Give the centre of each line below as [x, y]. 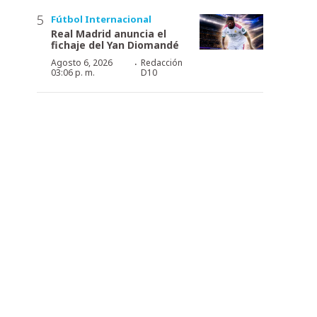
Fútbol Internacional [101, 19]
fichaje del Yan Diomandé [115, 45]
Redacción [161, 62]
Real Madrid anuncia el [109, 33]
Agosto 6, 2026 [82, 62]
